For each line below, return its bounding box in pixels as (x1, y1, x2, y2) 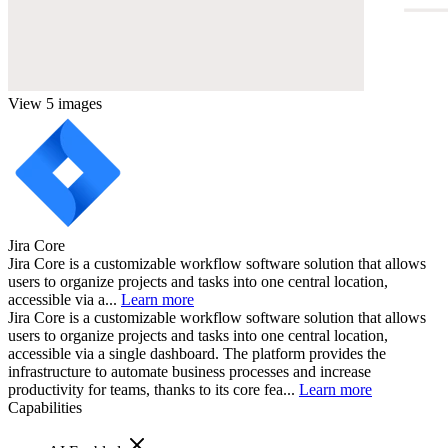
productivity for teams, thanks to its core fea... (8, 380, 299, 398)
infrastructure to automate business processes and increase (8, 362, 371, 380)
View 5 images (8, 94, 102, 112)
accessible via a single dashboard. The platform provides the (8, 344, 386, 362)
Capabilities (8, 398, 82, 416)
